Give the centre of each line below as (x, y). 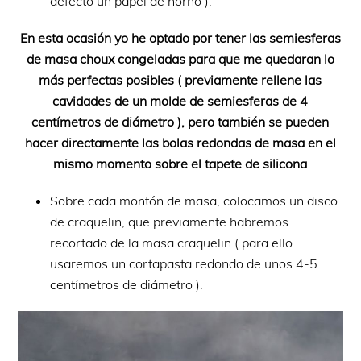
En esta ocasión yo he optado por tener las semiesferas (180, 37)
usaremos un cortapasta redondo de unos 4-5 (184, 263)
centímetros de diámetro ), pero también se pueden (180, 121)
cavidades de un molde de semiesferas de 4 (180, 100)
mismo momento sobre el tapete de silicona (180, 163)
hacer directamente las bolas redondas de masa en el (180, 142)
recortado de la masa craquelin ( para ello (172, 242)
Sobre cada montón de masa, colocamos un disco (194, 200)
